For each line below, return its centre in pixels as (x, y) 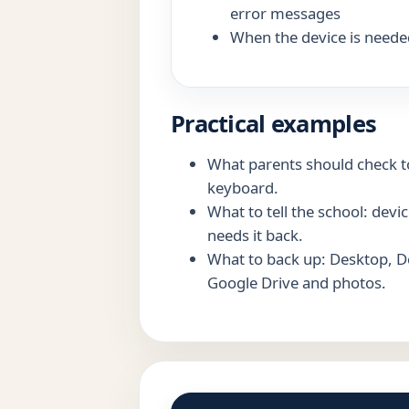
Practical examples (274, 124)
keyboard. (243, 188)
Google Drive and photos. (297, 283)
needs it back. (255, 236)
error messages (285, 14)
